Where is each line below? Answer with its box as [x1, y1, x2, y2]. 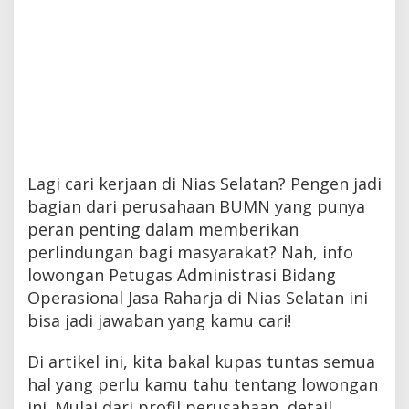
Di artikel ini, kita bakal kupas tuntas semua [27, 350, 375, 372]
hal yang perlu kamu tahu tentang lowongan [27, 372, 378, 395]
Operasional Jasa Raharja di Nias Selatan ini [27, 286, 368, 309]
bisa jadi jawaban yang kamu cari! [27, 309, 291, 331]
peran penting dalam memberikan [27, 217, 299, 240]
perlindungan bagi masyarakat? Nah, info [27, 240, 353, 263]
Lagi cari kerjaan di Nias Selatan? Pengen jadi [27, 172, 382, 194]
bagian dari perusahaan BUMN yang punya [27, 194, 365, 217]
